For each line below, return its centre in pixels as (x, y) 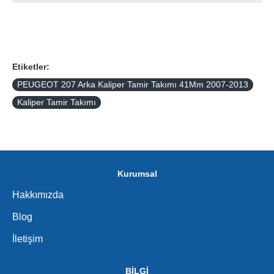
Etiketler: (31, 67)
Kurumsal (137, 174)
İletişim (28, 239)
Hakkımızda (38, 195)
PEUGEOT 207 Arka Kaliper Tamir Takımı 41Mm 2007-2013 (133, 84)
